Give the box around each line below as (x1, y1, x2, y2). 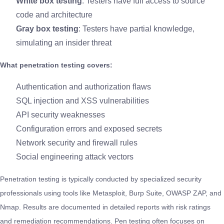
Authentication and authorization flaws (16, 82, 151, 91)
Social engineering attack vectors (16, 152, 133, 161)
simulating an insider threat (16, 38, 111, 47)
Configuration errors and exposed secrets (16, 124, 162, 133)
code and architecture (16, 10, 92, 19)
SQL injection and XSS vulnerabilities (16, 96, 149, 105)
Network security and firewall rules (16, 138, 137, 147)
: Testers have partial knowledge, (78, 24, 194, 33)
